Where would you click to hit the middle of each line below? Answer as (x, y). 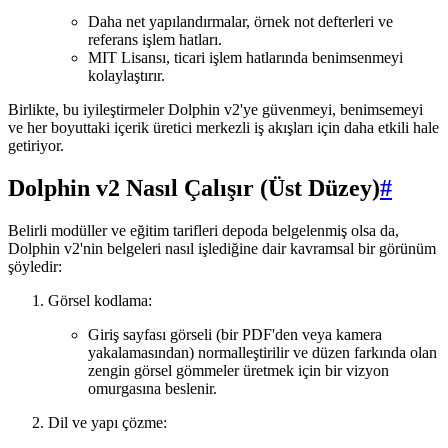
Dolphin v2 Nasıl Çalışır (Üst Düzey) (194, 188)
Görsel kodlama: (100, 301)
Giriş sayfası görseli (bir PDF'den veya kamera (235, 335)
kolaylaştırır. (126, 76)
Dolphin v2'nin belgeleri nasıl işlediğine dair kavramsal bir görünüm (222, 249)
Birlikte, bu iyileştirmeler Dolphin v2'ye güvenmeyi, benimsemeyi (215, 110)
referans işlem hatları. (155, 40)
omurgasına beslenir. (152, 389)
